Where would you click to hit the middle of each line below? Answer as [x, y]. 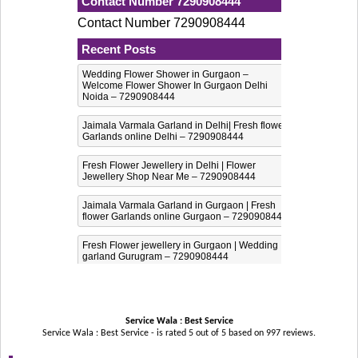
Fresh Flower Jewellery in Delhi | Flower [169, 165]
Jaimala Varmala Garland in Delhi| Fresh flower [184, 125]
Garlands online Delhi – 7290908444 [163, 136]
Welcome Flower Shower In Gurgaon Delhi [175, 85]
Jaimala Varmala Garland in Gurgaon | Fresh [179, 205]
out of [207, 333]
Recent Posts [118, 49]
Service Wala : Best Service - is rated [115, 333]
